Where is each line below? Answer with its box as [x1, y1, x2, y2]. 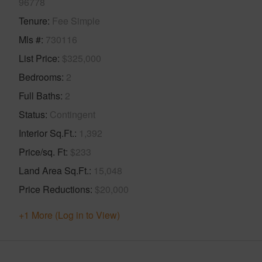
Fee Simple [52, 13, 100, 27]
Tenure [19, 13, 47, 27]
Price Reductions [19, 182, 90, 196]
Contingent [50, 107, 95, 121]
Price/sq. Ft [19, 144, 65, 158]
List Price [19, 51, 57, 65]
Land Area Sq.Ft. [19, 163, 89, 177]
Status [19, 107, 45, 121]
